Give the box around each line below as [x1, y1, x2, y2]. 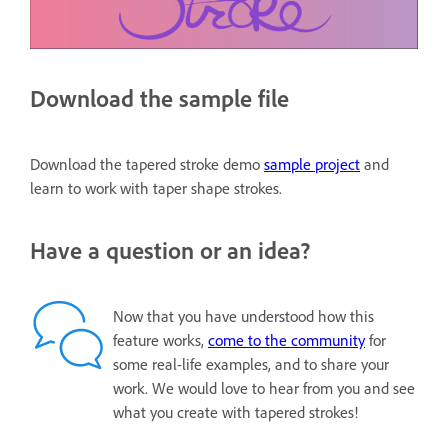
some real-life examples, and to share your [113, 354, 389, 374]
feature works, [113, 330, 208, 350]
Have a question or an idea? [30, 235, 310, 265]
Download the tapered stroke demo [30, 154, 264, 174]
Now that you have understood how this [113, 306, 374, 326]
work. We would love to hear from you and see [113, 378, 415, 398]
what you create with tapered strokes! [113, 402, 358, 422]
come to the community [208, 330, 365, 350]
